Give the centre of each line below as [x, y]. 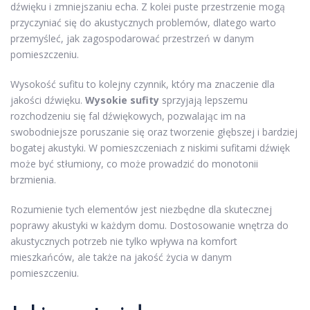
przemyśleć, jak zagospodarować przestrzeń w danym [132, 39]
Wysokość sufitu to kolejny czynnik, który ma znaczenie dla [143, 84]
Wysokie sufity [122, 100]
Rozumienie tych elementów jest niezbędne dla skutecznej [141, 210]
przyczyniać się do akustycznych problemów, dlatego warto [143, 23]
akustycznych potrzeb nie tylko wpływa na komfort [124, 241]
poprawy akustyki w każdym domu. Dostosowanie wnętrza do [149, 226]
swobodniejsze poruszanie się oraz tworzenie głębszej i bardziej [154, 132]
